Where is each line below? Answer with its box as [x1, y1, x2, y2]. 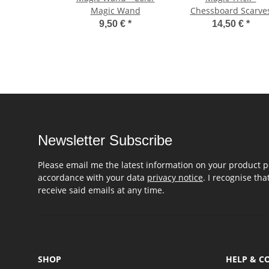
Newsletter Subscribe [38, 132, 172, 149]
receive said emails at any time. [38, 184, 165, 196]
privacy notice [147, 172, 203, 184]
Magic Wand [90, 5, 141, 17]
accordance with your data [38, 172, 147, 184]
